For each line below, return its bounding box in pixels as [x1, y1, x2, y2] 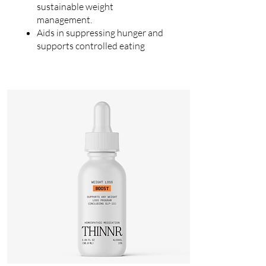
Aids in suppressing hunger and [36, 27, 163, 39]
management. [36, 14, 92, 26]
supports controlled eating [36, 40, 145, 52]
